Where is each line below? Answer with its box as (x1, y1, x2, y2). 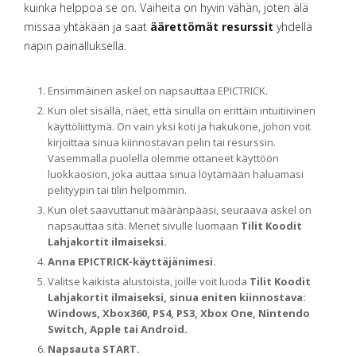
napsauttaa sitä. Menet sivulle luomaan (48, 219, 241, 233)
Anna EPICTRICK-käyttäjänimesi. (48, 254, 216, 269)
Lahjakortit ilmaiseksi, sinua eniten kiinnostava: (48, 290, 306, 304)
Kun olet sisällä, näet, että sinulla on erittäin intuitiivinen (48, 103, 315, 118)
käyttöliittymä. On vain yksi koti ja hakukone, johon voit (48, 119, 311, 133)
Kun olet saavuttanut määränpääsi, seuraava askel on (48, 203, 311, 217)
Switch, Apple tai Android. (48, 322, 188, 336)
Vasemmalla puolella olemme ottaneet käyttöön (48, 151, 279, 165)
